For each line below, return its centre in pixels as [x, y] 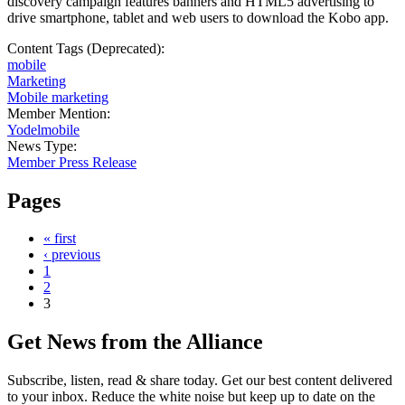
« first [60, 239]
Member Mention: [61, 113]
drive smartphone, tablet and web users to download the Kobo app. [198, 17]
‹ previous [72, 255]
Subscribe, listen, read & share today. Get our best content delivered [200, 381]
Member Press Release [72, 162]
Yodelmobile [43, 129]
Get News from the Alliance [135, 342]
